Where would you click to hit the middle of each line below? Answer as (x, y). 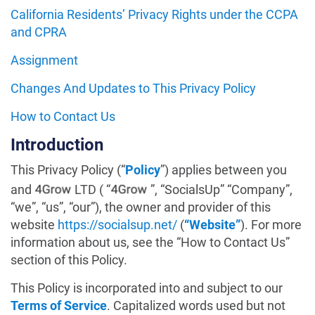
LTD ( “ (91, 189)
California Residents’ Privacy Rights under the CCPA (154, 14)
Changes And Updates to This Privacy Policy (133, 88)
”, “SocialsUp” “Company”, (220, 189)
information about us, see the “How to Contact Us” (150, 242)
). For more (271, 225)
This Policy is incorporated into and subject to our (147, 288)
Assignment (44, 60)
